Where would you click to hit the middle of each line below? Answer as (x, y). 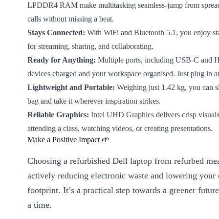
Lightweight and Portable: (71, 88)
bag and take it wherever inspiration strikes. (94, 101)
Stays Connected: (56, 33)
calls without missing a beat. (71, 19)
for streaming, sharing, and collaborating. (90, 46)
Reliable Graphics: (58, 115)
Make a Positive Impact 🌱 (68, 140)
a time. (40, 205)
